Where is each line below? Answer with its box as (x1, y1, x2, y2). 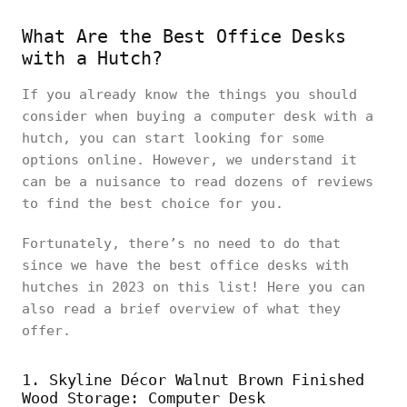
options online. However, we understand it (22, 152, 357, 168)
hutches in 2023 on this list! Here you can (22, 279, 365, 295)
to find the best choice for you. (22, 195, 292, 212)
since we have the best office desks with (22, 257, 349, 273)
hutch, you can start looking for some (22, 130, 324, 146)
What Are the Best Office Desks (22, 25, 346, 47)
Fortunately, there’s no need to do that (22, 235, 341, 252)
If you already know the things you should (22, 86, 357, 103)
